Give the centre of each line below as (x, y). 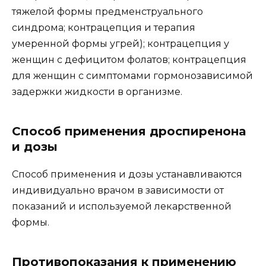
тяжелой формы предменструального (107, 12)
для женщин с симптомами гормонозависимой (132, 76)
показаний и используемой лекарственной (122, 207)
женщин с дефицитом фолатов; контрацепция (129, 60)
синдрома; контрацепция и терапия (104, 28)
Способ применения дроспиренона (129, 132)
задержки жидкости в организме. (97, 92)
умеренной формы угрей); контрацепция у (121, 44)
